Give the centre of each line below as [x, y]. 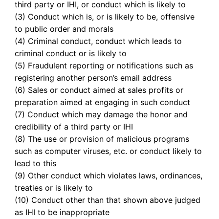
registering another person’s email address [93, 78]
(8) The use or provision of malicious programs [102, 139]
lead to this [36, 163]
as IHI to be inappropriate [62, 212]
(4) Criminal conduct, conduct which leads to [99, 41]
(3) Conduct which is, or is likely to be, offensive [105, 17]
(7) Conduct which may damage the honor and [101, 114]
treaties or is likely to [54, 188]
